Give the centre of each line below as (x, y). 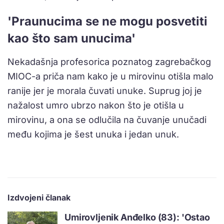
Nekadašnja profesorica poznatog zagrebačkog (109, 62)
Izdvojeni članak (39, 198)
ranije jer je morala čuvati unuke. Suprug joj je (105, 91)
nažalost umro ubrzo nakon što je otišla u (96, 105)
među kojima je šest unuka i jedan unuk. (93, 134)
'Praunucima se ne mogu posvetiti (107, 21)
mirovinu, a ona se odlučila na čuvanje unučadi (107, 120)
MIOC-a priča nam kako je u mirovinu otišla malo (110, 76)
